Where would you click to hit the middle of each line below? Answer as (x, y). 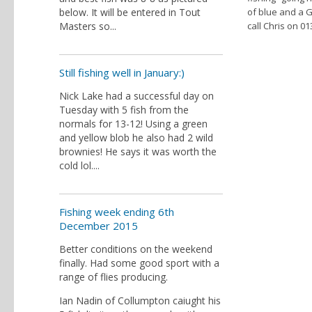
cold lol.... (79, 165)
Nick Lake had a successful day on (136, 96)
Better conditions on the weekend (136, 249)
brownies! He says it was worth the (138, 151)
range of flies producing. (114, 277)
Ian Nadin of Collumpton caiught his (140, 301)
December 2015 (99, 226)
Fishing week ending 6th (117, 212)
